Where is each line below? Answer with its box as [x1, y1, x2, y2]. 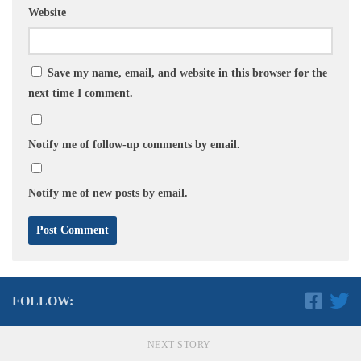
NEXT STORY [147, 338, 214, 351]
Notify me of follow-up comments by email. [28, 138, 240, 151]
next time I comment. [28, 86, 133, 99]
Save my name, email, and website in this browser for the [48, 66, 327, 79]
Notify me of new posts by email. [28, 186, 188, 199]
